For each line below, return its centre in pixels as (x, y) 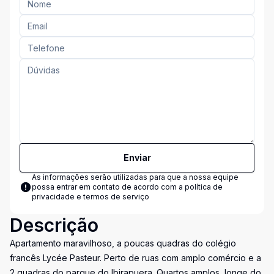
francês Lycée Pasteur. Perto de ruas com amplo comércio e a (135, 258)
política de (204, 187)
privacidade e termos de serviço (91, 197)
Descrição (54, 225)
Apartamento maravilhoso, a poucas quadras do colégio (123, 243)
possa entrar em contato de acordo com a (108, 187)
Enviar (137, 157)
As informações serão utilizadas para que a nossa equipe (135, 177)
